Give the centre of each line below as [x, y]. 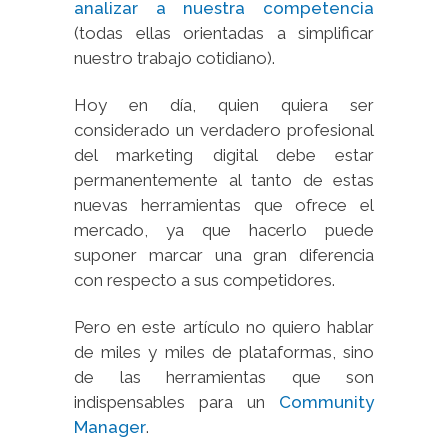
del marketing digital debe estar [224, 154]
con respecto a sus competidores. [204, 279]
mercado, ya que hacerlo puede [224, 229]
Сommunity [326, 401]
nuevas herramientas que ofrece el [224, 204]
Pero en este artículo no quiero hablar [224, 326]
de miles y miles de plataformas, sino [224, 351]
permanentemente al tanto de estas [224, 179]
